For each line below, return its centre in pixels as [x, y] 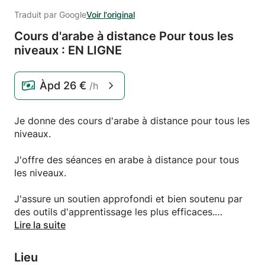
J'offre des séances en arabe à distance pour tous [127, 160]
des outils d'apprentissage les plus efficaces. [114, 212]
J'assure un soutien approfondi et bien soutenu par [128, 199]
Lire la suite [40, 225]
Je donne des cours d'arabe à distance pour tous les [132, 121]
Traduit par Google [50, 14]
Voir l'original [111, 14]
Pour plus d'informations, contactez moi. [105, 238]
